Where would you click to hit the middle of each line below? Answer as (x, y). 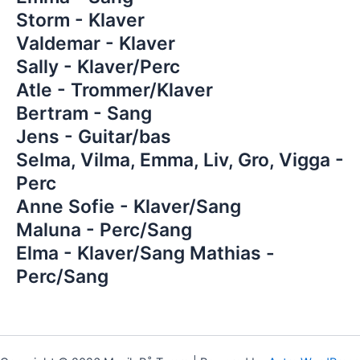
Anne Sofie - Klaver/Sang (129, 206)
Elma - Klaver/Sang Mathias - (145, 253)
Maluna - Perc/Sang (104, 229)
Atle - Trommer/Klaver (115, 90)
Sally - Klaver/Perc (98, 66)
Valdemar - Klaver (96, 43)
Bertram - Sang (84, 113)
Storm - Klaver (80, 20)
